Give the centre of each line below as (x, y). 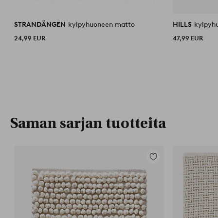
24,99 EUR (30, 38)
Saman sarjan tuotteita (88, 123)
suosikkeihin (166, 168)
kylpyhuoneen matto (102, 24)
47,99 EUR (188, 38)
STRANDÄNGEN (41, 24)
